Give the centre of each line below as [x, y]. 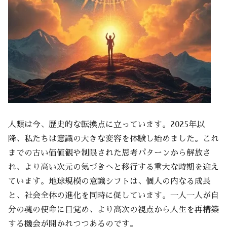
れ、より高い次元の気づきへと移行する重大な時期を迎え [113, 167]
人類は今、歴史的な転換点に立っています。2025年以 [106, 124]
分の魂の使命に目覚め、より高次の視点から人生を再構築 [113, 210]
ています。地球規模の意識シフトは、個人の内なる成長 [109, 181]
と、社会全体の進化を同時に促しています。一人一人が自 [113, 195]
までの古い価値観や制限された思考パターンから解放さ [109, 153]
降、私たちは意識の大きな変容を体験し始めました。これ [113, 139]
